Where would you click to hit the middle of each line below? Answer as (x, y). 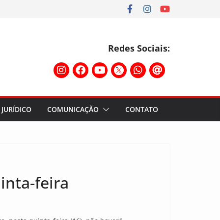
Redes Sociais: (139, 48)
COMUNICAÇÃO (73, 109)
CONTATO (142, 109)
